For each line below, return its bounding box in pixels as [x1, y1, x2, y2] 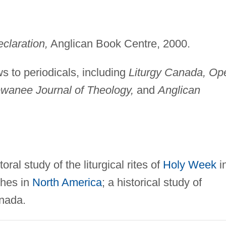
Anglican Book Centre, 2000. [47, 37, 190, 50]
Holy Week [162, 158, 216, 172]
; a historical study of [101, 176, 202, 189]
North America [32, 176, 102, 189]
